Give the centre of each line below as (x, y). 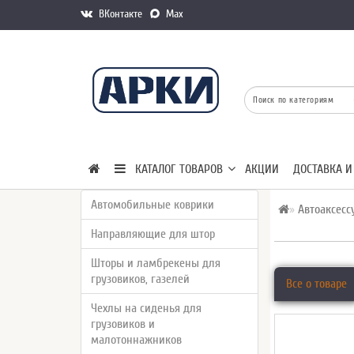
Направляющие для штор (153, 234)
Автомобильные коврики (153, 205)
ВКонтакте (119, 14)
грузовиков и (123, 324)
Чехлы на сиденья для (146, 308)
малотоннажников (136, 340)
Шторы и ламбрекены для (156, 263)
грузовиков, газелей (140, 279)
